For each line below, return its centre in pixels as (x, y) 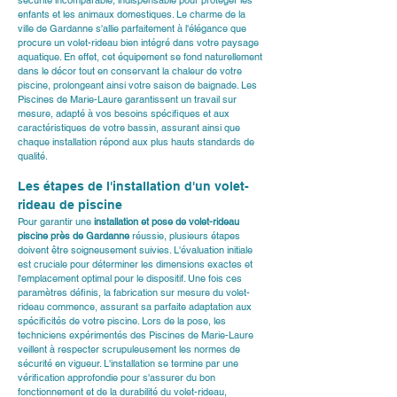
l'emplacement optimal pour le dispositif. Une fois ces (131, 278)
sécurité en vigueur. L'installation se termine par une (129, 363)
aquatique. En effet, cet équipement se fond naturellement (141, 57)
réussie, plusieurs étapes (186, 236)
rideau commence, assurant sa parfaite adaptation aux (136, 307)
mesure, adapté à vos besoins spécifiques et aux (125, 113)
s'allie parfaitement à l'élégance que (171, 28)
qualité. (33, 156)
